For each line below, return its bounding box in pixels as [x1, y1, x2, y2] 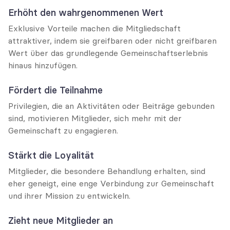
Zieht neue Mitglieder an [8, 215, 113, 226]
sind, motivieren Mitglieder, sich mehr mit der [8, 113, 182, 123]
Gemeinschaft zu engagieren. [8, 125, 118, 136]
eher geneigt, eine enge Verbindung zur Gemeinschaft [8, 178, 214, 188]
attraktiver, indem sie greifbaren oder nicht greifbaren [8, 35, 217, 46]
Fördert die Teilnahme [8, 84, 103, 96]
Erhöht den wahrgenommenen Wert [8, 7, 163, 18]
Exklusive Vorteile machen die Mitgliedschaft [8, 23, 181, 33]
